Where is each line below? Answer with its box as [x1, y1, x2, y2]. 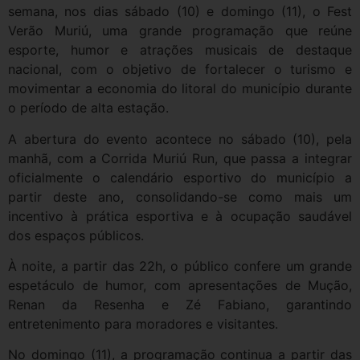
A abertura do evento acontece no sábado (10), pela [8, 130, 352, 147]
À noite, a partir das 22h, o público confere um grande [8, 257, 352, 274]
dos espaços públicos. [8, 227, 144, 243]
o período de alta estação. [8, 100, 169, 117]
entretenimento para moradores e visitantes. [8, 315, 278, 332]
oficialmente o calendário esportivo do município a [8, 169, 352, 186]
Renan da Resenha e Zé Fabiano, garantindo [8, 296, 352, 313]
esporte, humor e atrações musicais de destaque [8, 42, 352, 59]
